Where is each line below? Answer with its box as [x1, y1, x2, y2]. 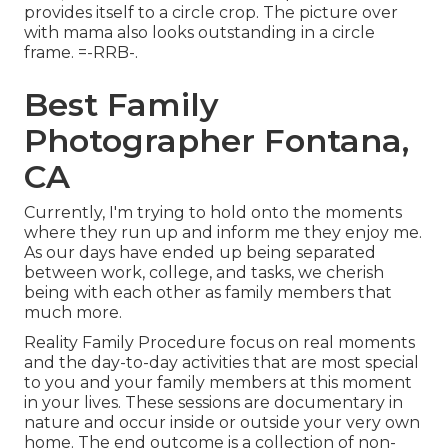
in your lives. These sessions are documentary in [24, 393, 403, 413]
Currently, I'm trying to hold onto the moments [24, 203, 402, 223]
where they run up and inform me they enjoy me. [24, 223, 422, 243]
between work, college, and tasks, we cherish [24, 263, 384, 283]
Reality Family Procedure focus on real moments [24, 333, 415, 353]
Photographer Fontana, [24, 121, 409, 161]
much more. [24, 303, 122, 323]
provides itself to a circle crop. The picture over [24, 3, 398, 23]
